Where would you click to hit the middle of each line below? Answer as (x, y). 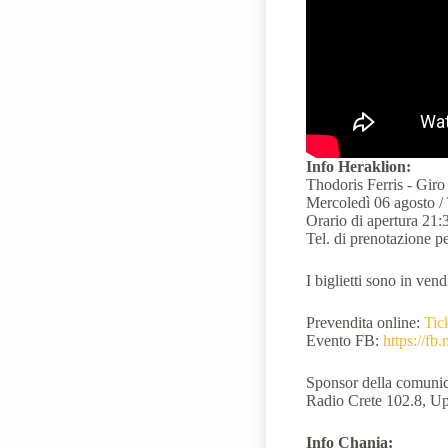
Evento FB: (345, 341)
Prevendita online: (365, 323)
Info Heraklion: (359, 167)
